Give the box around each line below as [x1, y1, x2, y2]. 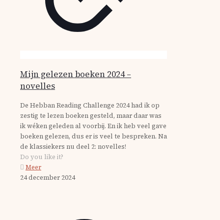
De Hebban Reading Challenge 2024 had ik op [20, 101, 160, 110]
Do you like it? [20, 153, 63, 161]
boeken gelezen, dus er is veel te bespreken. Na [20, 132, 167, 140]
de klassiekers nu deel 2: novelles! [20, 142, 126, 151]
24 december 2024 [20, 173, 75, 182]
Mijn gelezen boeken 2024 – [20, 68, 131, 80]
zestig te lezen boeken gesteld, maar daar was [20, 111, 162, 120]
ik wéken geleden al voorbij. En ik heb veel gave [20, 122, 166, 130]
